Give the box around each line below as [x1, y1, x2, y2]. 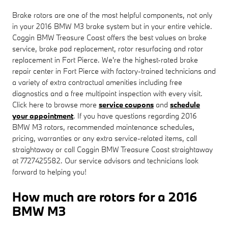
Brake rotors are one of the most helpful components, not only [12, 10, 212, 20]
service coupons [99, 99, 154, 109]
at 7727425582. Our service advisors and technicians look [12, 155, 198, 165]
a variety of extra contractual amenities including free [12, 77, 182, 87]
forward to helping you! [12, 166, 87, 177]
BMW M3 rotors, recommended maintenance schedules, [12, 122, 194, 132]
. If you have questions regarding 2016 [73, 110, 197, 121]
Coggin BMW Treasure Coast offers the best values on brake [12, 32, 207, 42]
